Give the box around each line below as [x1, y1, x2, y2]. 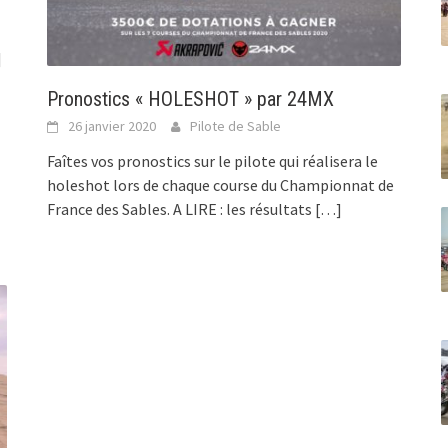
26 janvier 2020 [68, 116, 157, 135]
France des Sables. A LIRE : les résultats [47, 198, 313, 219]
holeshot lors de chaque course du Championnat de [47, 174, 395, 195]
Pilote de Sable [190, 116, 282, 135]
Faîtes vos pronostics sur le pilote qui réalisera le [47, 150, 379, 171]
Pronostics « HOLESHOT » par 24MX [47, 86, 335, 111]
